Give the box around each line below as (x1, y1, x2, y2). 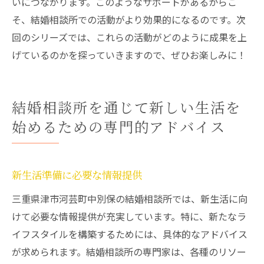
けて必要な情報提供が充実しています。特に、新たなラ (12, 209, 246, 223)
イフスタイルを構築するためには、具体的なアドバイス (12, 227, 247, 241)
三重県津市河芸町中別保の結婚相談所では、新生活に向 (12, 192, 247, 206)
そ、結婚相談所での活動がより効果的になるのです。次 (12, 12, 246, 27)
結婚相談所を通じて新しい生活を (12, 99, 242, 118)
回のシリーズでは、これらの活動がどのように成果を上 (12, 30, 247, 44)
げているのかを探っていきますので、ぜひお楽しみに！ (12, 48, 246, 62)
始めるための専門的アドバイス (12, 118, 226, 138)
